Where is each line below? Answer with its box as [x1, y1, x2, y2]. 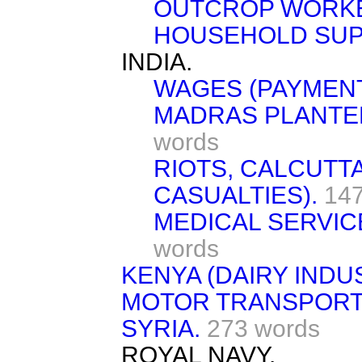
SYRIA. [121, 314, 200, 342]
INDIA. [121, 48, 192, 75]
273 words [207, 314, 320, 342]
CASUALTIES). [154, 181, 318, 208]
